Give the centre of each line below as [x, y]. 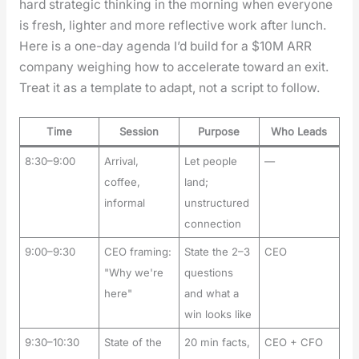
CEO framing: [137, 252]
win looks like [218, 315]
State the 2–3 [217, 252]
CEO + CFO [293, 343]
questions [208, 273]
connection [212, 224]
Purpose [219, 132]
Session [139, 132]
